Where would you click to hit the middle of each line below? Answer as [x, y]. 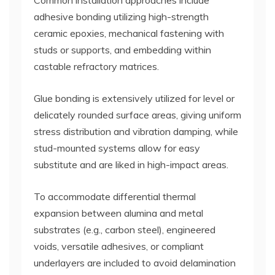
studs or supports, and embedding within [122, 50]
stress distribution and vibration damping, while [136, 132]
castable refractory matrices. [96, 67]
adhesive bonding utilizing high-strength [121, 17]
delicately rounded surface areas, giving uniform [137, 115]
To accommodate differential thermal [115, 197]
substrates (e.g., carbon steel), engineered [125, 230]
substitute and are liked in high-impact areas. [131, 165]
